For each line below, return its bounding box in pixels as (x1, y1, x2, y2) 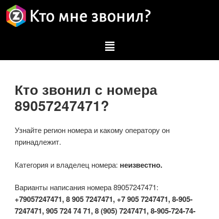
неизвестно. (120, 159, 162, 170)
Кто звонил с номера (15, 79, 157, 100)
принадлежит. (15, 136, 61, 147)
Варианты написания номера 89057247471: (15, 182, 158, 193)
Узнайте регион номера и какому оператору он (15, 125, 170, 135)
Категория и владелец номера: (15, 159, 120, 170)
